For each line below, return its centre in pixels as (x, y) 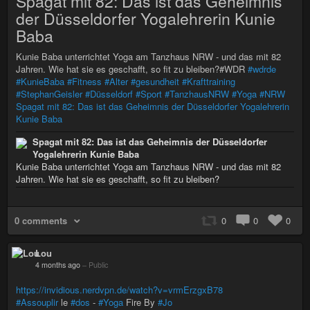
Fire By (140, 302)
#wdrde (262, 69)
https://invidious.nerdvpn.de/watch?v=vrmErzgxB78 (119, 289)
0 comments (41, 220)
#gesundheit (155, 81)
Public (98, 264)
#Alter (116, 81)
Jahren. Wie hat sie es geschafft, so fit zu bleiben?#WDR (132, 69)
